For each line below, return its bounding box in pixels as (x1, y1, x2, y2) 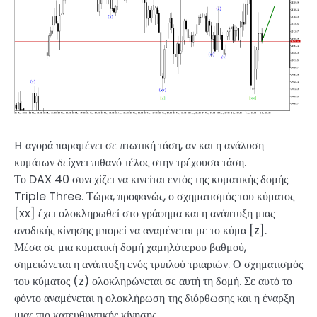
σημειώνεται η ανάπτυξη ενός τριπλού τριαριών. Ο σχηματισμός (14, 256, 303, 273)
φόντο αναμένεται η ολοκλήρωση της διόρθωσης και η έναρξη (14, 290, 294, 307)
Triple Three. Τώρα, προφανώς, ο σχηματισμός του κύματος (14, 188, 294, 205)
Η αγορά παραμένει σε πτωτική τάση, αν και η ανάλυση (14, 137, 264, 154)
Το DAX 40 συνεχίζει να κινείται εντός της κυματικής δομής (14, 171, 288, 188)
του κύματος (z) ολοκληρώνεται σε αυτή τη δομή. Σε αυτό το (14, 273, 292, 290)
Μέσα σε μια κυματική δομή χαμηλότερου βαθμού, (14, 239, 246, 256)
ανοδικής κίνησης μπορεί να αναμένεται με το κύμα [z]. (14, 222, 267, 239)
